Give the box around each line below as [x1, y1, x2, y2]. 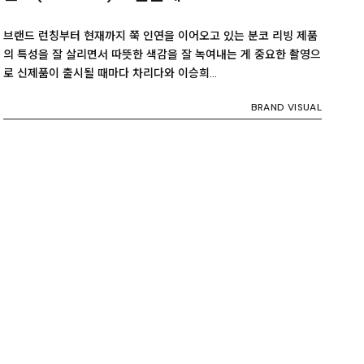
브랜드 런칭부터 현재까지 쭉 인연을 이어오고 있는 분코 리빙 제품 [3, 28, 318, 43]
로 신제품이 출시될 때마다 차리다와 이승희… [3, 65, 217, 80]
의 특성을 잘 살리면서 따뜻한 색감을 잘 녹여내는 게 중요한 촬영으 [3, 46, 321, 62]
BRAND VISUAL [250, 100, 322, 114]
